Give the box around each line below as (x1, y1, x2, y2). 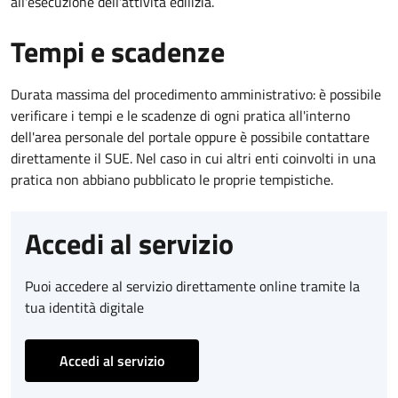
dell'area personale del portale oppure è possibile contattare (11, 125, 370, 147)
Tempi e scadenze (11, 29, 225, 73)
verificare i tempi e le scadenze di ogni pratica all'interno (11, 104, 350, 126)
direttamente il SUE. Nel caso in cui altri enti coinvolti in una (11, 147, 376, 169)
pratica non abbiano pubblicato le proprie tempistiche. (11, 168, 333, 190)
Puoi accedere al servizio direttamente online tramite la (25, 275, 360, 297)
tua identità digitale (25, 296, 144, 318)
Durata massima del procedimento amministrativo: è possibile (11, 83, 381, 105)
